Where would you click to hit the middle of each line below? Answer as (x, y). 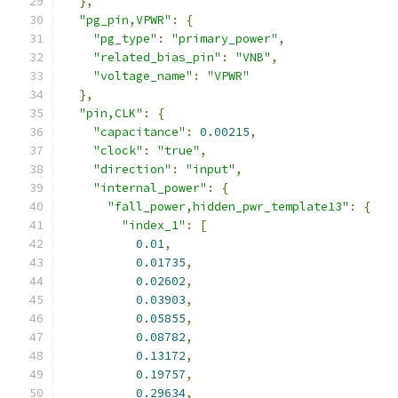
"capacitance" (139, 132)
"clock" (118, 151)
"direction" (132, 169)
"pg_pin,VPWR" (125, 20)
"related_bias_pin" (157, 57)
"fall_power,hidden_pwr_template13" (228, 207)
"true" (179, 151)
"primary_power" (225, 39)
